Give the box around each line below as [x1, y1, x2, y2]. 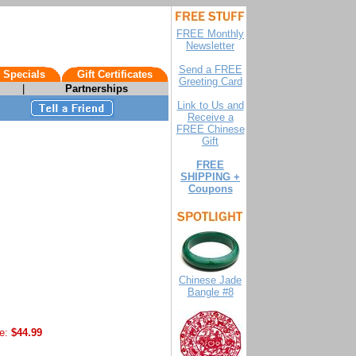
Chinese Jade [179, 274, 242, 286]
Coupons [188, 183, 233, 195]
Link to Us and [176, 99, 244, 111]
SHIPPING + [180, 171, 240, 183]
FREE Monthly [176, 28, 244, 40]
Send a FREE [178, 64, 242, 75]
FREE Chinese [176, 123, 245, 135]
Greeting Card [178, 75, 242, 87]
